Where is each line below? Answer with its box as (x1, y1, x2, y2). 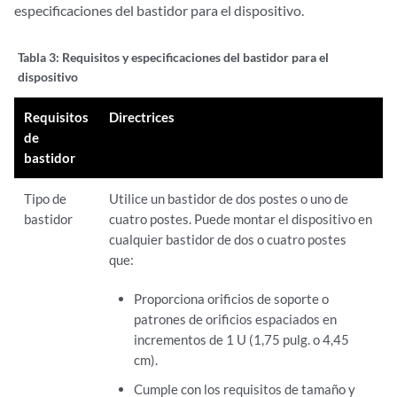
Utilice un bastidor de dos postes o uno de (109, 190, 349, 206)
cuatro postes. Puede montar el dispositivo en (109, 210, 373, 227)
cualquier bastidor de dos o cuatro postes (109, 230, 347, 247)
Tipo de (24, 190, 67, 206)
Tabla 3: (18, 49, 62, 65)
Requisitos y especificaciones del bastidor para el (62, 49, 329, 65)
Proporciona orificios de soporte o (133, 290, 329, 307)
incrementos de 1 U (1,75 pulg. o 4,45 (133, 331, 349, 347)
